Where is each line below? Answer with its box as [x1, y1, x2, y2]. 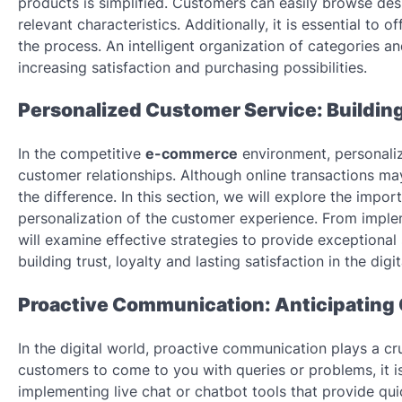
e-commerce [145, 144, 238, 163]
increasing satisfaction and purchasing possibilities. [18, 57, 367, 76]
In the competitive [18, 144, 145, 163]
